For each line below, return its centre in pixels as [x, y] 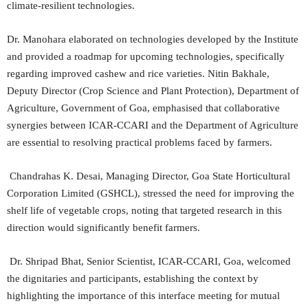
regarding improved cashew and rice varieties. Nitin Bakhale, [138, 74]
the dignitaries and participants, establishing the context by [133, 278]
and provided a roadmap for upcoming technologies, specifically [146, 56]
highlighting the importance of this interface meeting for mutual [143, 296]
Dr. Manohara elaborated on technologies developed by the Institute [153, 39]
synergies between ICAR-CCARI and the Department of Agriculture [153, 125]
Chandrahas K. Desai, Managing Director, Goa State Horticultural [148, 176]
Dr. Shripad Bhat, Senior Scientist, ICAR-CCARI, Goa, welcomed [149, 261]
